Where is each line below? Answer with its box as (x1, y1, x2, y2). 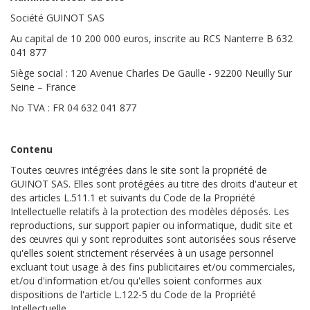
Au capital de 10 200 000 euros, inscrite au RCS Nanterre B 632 (10, 32, 293, 45)
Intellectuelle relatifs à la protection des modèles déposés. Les (10, 205, 289, 218)
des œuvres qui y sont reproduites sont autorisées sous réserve (10, 232, 296, 246)
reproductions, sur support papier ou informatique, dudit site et (10, 219, 293, 232)
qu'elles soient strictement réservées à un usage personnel (10, 246, 273, 259)
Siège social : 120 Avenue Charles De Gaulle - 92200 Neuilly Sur (10, 66, 292, 80)
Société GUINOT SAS (10, 11, 104, 24)
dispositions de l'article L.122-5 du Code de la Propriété (10, 288, 256, 301)
